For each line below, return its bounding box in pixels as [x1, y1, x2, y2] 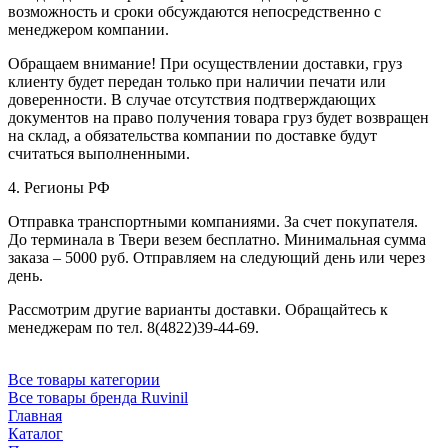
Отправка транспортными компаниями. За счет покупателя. [8, 212, 418, 230]
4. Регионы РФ [8, 178, 110, 196]
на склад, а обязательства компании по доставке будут [8, 126, 377, 144]
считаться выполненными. [8, 144, 190, 162]
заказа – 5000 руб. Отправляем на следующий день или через [8, 248, 425, 266]
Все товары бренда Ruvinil [8, 388, 188, 406]
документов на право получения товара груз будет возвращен [8, 108, 429, 126]
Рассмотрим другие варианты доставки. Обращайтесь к [8, 300, 388, 318]
